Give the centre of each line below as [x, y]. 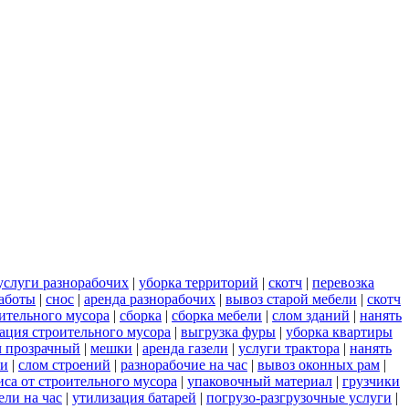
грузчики [371, 381]
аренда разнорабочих [150, 299]
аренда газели [185, 348]
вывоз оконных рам [319, 364]
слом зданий [311, 315]
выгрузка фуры [228, 331]
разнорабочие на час [184, 364]
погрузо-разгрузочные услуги [299, 397]
